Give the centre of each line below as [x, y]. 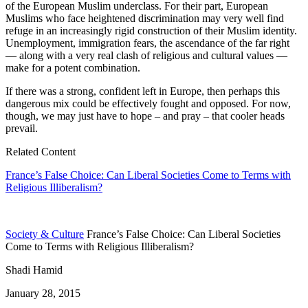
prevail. [22, 129]
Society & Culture [45, 234]
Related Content [41, 152]
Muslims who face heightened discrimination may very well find [145, 19]
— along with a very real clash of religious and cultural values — [146, 56]
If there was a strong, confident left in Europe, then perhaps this [143, 91]
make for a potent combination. [73, 68]
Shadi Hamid [34, 270]
